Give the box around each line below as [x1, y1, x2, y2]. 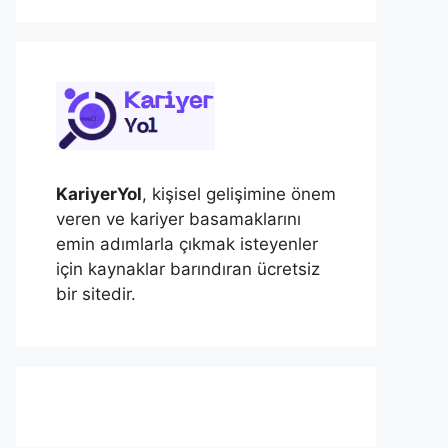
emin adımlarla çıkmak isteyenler [56, 234, 318, 255]
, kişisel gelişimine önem [142, 184, 336, 205]
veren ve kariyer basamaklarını [56, 209, 301, 230]
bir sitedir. [56, 284, 136, 305]
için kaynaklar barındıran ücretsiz [56, 259, 320, 280]
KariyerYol [56, 184, 142, 205]
